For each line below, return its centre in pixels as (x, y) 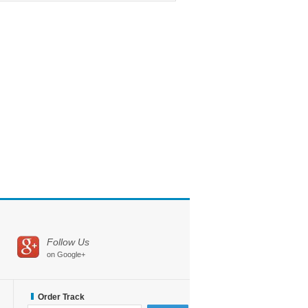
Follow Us (68, 242)
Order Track (61, 297)
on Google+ (66, 254)
